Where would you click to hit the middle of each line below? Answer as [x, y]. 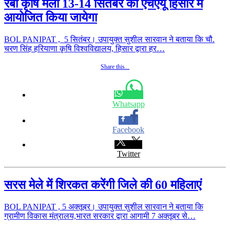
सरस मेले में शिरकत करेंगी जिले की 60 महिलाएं [103, 185]
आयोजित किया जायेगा [51, 18]
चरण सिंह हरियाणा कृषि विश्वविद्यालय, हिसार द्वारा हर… [84, 49]
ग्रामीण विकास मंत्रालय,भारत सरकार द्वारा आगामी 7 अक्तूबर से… [100, 216]
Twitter [128, 154]
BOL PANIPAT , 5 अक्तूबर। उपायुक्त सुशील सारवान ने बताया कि [104, 206]
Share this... [115, 67]
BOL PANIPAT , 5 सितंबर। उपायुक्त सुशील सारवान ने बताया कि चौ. [109, 40]
